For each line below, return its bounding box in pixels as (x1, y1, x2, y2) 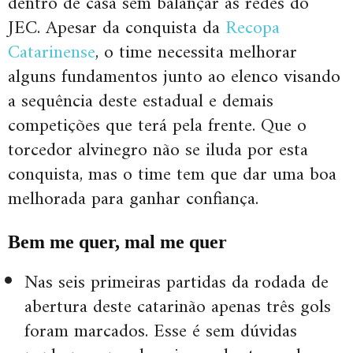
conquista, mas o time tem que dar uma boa (8, 158, 336, 192)
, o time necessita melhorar (95, 36, 297, 70)
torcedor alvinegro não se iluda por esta (8, 134, 308, 168)
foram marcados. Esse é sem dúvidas (24, 315, 297, 349)
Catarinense (8, 36, 95, 70)
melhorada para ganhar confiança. (8, 183, 258, 217)
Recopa (225, 12, 280, 46)
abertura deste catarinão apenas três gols (24, 291, 331, 325)
